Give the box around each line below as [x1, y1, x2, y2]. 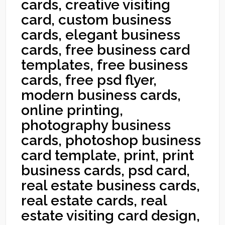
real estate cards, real [21, 192, 167, 209]
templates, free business [21, 57, 188, 73]
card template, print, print [21, 147, 194, 164]
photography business [21, 117, 171, 134]
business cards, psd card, [21, 162, 190, 179]
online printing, [21, 102, 124, 119]
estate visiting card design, [21, 207, 200, 224]
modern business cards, [21, 87, 181, 103]
